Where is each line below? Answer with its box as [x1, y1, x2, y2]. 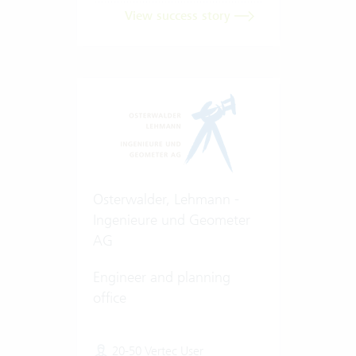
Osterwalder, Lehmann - [92, 189, 239, 208]
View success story [124, 7, 234, 24]
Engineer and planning [92, 267, 230, 286]
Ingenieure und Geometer [92, 210, 250, 229]
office [92, 288, 126, 307]
